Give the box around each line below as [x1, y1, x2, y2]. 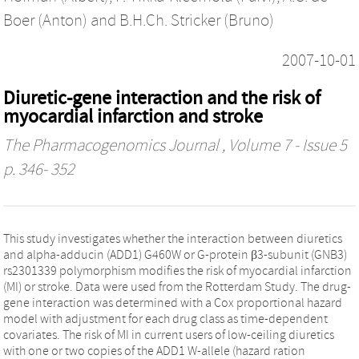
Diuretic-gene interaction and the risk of [3, 87, 321, 109]
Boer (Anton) [3, 10, 87, 30]
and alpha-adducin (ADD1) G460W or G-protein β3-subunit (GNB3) [3, 247, 347, 262]
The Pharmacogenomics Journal [3, 135, 219, 155]
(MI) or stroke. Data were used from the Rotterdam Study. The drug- [3, 279, 351, 294]
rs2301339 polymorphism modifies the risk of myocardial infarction [3, 263, 352, 278]
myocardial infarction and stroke [3, 105, 263, 127]
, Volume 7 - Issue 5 [219, 135, 347, 155]
